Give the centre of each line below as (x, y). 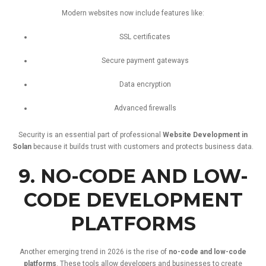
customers (142, 146)
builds (80, 146)
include (148, 13)
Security (33, 134)
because (48, 146)
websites (104, 13)
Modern (75, 13)
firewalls (162, 108)
